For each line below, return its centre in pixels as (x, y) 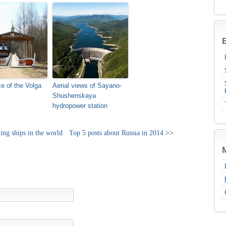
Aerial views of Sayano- (87, 86)
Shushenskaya (74, 96)
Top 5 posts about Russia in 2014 (116, 133)
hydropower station (80, 106)
